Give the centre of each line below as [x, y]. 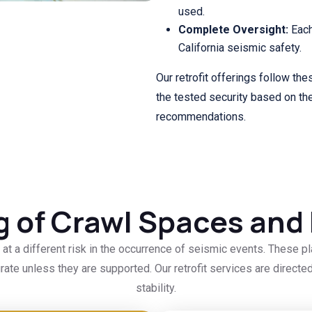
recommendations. [201, 116]
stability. [156, 288]
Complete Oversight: [233, 29]
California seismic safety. [240, 47]
